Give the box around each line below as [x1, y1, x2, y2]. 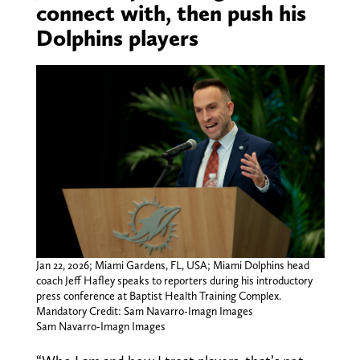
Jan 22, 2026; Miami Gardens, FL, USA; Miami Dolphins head [35, 258, 309, 272]
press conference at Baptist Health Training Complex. [35, 288, 281, 302]
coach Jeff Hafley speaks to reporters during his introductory [35, 273, 313, 287]
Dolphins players [35, 24, 198, 52]
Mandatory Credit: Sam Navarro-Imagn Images [35, 304, 253, 317]
